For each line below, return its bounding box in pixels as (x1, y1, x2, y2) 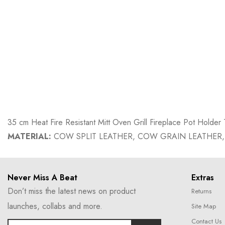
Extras (191, 172, 214, 183)
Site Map (191, 201, 216, 211)
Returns (191, 186, 211, 196)
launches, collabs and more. (8, 200, 102, 212)
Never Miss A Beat (8, 172, 77, 183)
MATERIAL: (8, 131, 51, 142)
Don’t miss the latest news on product (8, 185, 136, 197)
